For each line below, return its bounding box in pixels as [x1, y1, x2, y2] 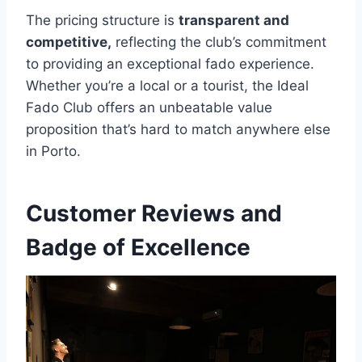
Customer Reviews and [26, 200, 282, 228]
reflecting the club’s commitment [112, 34, 326, 51]
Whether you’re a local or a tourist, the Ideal [26, 78, 309, 95]
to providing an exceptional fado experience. [26, 56, 314, 73]
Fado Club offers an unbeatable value [26, 99, 272, 116]
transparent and [179, 12, 289, 29]
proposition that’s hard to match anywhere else [26, 121, 330, 138]
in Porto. [26, 143, 81, 160]
